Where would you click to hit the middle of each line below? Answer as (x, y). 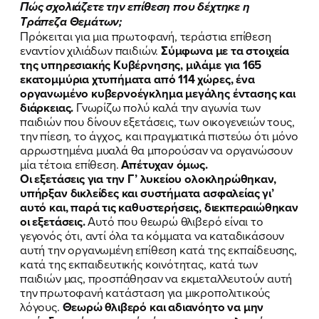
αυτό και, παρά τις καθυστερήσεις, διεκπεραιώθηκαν (159, 207)
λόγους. (41, 306)
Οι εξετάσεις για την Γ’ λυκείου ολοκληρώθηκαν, (148, 178)
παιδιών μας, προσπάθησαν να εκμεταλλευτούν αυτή (156, 278)
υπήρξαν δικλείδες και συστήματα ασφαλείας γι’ (147, 193)
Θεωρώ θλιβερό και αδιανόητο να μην (163, 307)
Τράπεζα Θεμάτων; (71, 21)
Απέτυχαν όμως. (164, 164)
